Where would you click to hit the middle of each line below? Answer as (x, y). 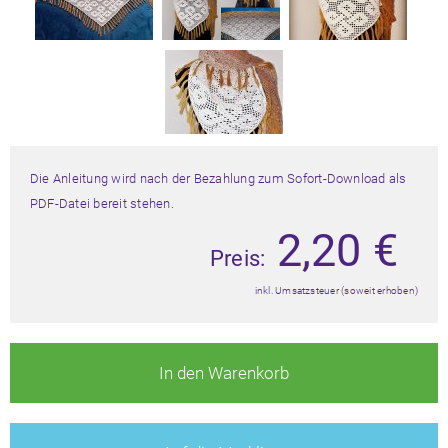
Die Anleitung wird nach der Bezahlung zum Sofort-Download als (218, 178)
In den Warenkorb (224, 372)
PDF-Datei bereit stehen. (102, 203)
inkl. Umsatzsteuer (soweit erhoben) (336, 290)
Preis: (237, 258)
